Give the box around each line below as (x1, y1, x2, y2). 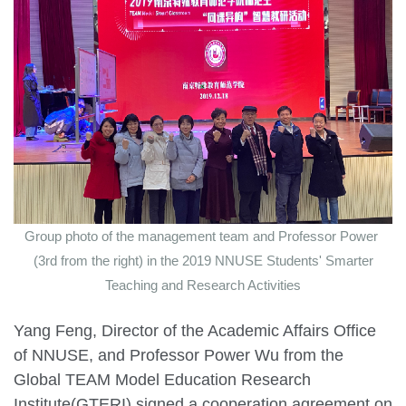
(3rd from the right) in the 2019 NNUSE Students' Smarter (33, 253, 373, 269)
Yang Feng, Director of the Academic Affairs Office (14, 322, 376, 341)
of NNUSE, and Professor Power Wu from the (14, 346, 343, 365)
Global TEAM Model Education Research (14, 371, 311, 390)
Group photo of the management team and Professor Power (24, 228, 378, 245)
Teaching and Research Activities (105, 277, 301, 294)
